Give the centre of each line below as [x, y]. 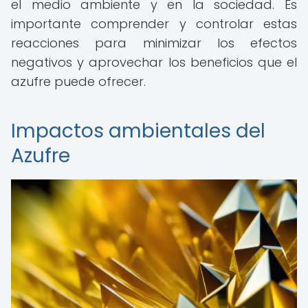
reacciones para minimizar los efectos [154, 43]
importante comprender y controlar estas [154, 24]
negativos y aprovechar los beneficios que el [154, 62]
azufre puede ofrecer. [78, 81]
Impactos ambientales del [138, 131]
